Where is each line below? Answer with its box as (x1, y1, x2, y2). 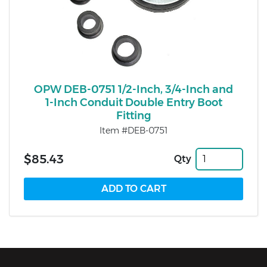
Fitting (116, 109, 151, 123)
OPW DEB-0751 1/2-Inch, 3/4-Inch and (34, 83, 233, 97)
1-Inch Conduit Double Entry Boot (45, 96, 222, 110)
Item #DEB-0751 (100, 125, 167, 136)
